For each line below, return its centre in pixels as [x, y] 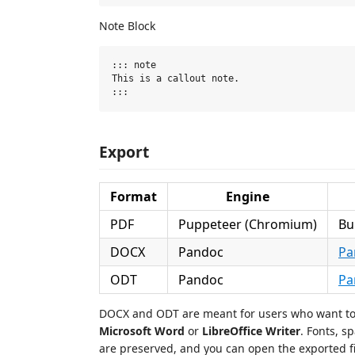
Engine [248, 196]
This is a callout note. [176, 78]
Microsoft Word [142, 330]
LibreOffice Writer [251, 330]
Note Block [127, 26]
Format [134, 196]
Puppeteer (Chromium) [248, 224]
